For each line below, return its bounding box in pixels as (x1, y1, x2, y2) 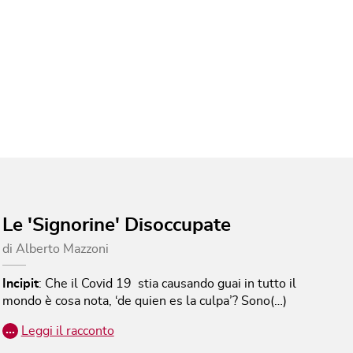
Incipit (2, 277, 39, 290)
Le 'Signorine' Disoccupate (2, 215, 231, 235)
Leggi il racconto (20, 324, 114, 337)
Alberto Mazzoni (15, 242, 109, 255)
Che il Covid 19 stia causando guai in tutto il (44, 277, 296, 290)
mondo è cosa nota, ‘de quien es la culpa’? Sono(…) (2, 294, 287, 307)
